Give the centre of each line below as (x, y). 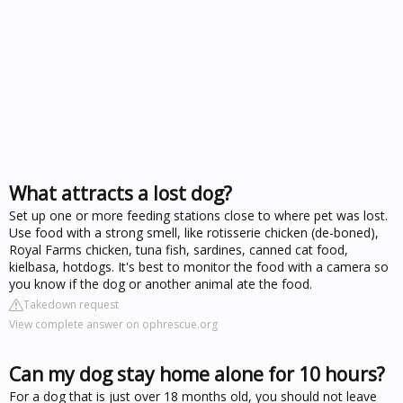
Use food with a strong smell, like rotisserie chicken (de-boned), (194, 232)
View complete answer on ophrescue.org (113, 324)
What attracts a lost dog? (121, 193)
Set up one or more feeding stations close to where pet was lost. (198, 215)
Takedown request (71, 304)
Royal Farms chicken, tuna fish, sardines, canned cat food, (179, 249)
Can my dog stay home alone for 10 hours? (197, 374)
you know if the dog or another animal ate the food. (161, 283)
